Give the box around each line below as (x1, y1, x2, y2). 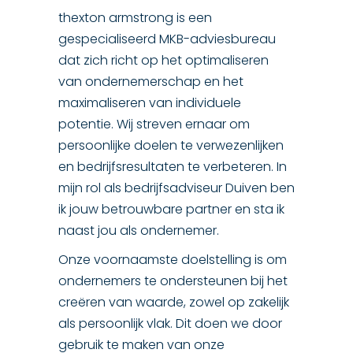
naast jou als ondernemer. (58, 221, 219, 240)
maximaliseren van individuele (58, 94, 241, 112)
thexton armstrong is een (58, 9, 212, 27)
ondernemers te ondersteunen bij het (58, 272, 288, 290)
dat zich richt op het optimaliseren (58, 51, 269, 69)
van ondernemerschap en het (58, 72, 243, 91)
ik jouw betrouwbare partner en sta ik (58, 200, 284, 218)
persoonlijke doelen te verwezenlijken (58, 136, 284, 154)
